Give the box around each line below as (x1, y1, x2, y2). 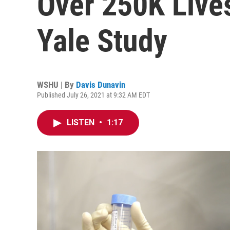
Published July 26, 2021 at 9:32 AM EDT (37, 91, 150, 99)
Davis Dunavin (76, 80, 125, 90)
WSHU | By (37, 80, 76, 90)
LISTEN (67, 118, 97, 127)
